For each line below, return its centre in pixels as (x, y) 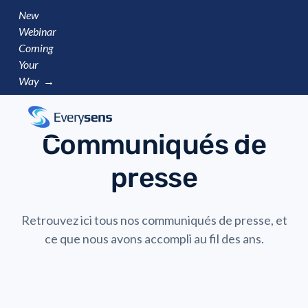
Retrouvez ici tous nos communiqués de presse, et (154, 220)
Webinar (37, 31)
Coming (36, 48)
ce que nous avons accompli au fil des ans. (154, 239)
